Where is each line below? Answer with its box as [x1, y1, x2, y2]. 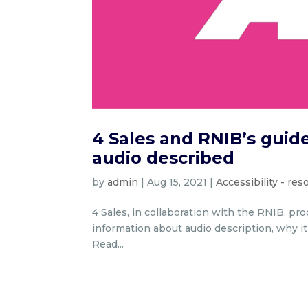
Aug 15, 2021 [147, 176, 208, 189]
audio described [92, 148, 235, 168]
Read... [92, 238, 124, 251]
